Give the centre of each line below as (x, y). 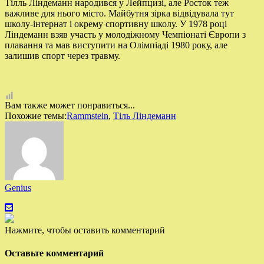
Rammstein (88, 115)
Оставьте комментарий (54, 253)
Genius (18, 187)
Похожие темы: (36, 115)
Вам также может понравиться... (70, 105)
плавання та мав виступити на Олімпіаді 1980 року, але (116, 45)
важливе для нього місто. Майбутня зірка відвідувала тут (119, 13)
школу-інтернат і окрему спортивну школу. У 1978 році (116, 24)
